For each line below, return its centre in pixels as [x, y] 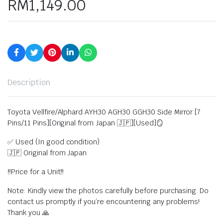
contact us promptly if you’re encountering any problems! [104, 202]
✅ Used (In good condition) [54, 142]
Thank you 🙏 [28, 213]
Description [29, 82]
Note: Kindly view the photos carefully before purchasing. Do [108, 191]
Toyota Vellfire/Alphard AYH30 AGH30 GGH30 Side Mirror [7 [104, 112]
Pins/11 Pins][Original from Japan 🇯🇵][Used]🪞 [85, 123]
